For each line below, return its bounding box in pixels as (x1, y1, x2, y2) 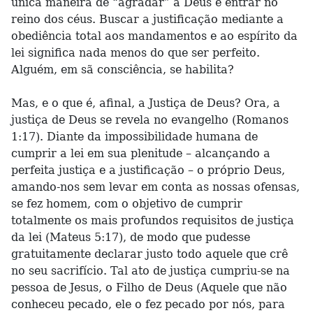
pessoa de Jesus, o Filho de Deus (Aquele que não (11, 281, 287, 294)
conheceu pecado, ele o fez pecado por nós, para (11, 298, 285, 311)
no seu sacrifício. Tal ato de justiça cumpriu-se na (11, 264, 290, 277)
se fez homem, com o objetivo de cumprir (11, 197, 242, 210)
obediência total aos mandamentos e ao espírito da (11, 29, 298, 43)
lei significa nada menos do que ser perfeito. (11, 46, 260, 59)
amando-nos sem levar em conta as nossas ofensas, (11, 180, 300, 194)
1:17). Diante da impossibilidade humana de (11, 130, 258, 143)
